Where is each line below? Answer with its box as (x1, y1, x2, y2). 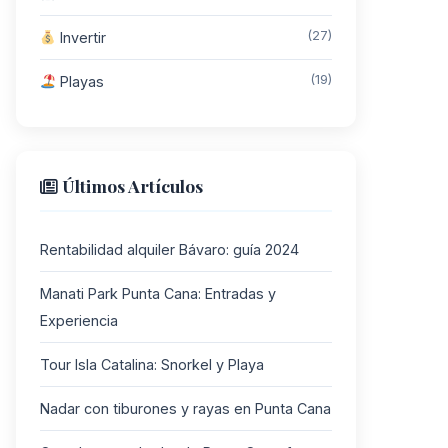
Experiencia (40, 312, 118, 330)
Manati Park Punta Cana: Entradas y (40, 285, 276, 303)
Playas (56, 73, 105, 91)
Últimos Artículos (58, 174, 203, 198)
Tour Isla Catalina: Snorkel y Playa (40, 356, 264, 374)
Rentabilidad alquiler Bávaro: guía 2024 (40, 241, 299, 259)
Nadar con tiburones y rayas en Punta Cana (40, 400, 331, 418)
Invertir (56, 29, 107, 47)
